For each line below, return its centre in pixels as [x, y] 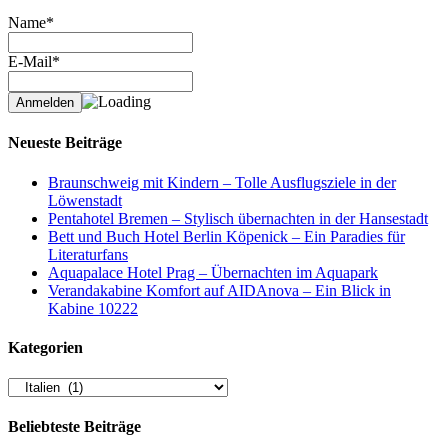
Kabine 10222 [93, 308]
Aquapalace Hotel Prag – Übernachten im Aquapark [213, 272]
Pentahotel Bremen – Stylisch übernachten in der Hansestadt [238, 218]
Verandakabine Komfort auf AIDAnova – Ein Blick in [219, 290]
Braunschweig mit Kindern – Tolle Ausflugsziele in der [222, 182]
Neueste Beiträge [65, 143]
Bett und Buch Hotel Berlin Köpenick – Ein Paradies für [226, 236]
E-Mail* [34, 62]
